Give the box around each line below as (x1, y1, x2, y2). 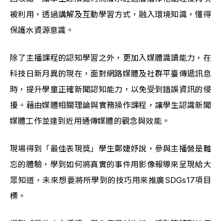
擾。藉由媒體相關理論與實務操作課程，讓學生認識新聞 (10, 100, 211, 110)
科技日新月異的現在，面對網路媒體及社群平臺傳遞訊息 (10, 69, 211, 79)
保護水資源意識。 (10, 25, 74, 36)
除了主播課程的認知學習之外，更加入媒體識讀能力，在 (10, 53, 211, 63)
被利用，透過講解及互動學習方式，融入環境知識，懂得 (10, 9, 211, 20)
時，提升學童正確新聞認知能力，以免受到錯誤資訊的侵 (10, 84, 211, 95)
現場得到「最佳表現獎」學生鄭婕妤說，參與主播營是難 (10, 144, 211, 154)
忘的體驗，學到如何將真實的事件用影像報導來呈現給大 (10, 159, 211, 170)
